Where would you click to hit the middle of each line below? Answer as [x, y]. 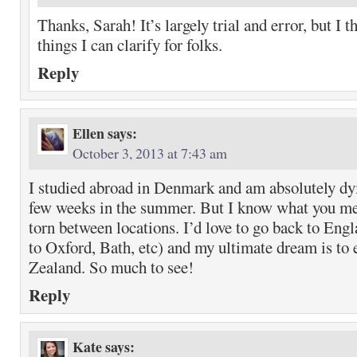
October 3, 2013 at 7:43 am [150, 153]
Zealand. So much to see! [111, 267]
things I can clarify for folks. [130, 45]
